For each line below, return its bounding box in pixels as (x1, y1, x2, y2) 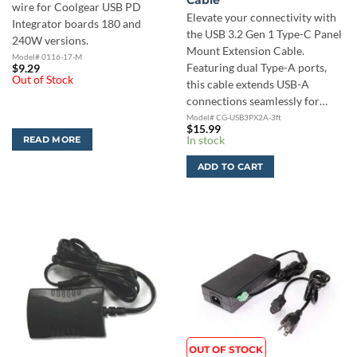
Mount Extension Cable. (186, 44, 304, 57)
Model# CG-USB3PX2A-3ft (186, 112, 281, 122)
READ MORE (22, 134, 81, 146)
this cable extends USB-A (186, 77, 309, 91)
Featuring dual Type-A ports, (186, 61, 327, 74)
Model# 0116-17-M (11, 51, 82, 61)
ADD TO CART (197, 161, 264, 173)
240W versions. (11, 33, 88, 47)
